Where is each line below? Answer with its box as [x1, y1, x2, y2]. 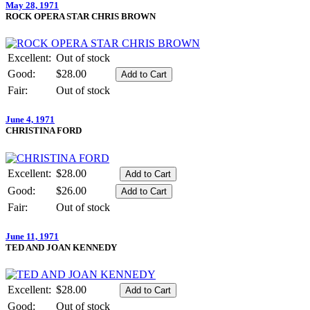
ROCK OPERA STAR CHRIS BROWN [6, 11, 156, 21]
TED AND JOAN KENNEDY [6, 241, 117, 253]
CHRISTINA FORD [6, 125, 82, 136]
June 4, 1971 [6, 114, 55, 125]
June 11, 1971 [6, 230, 59, 241]
